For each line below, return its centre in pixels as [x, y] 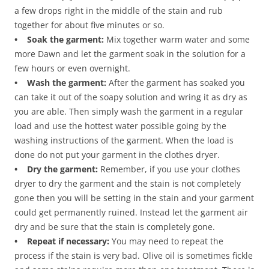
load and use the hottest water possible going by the [120, 125]
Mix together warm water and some [177, 39]
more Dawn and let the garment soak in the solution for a [130, 53]
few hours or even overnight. [72, 68]
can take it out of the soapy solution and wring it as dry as [131, 97]
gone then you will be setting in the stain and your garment [134, 198]
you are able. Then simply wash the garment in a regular [129, 111]
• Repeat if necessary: [62, 241]
